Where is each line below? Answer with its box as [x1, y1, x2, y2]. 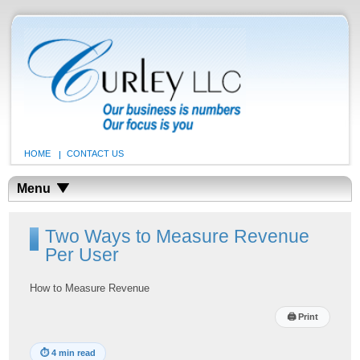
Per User [45, 244, 120, 266]
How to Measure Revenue [30, 282, 150, 295]
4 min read [51, 348, 96, 358]
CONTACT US [67, 148, 124, 158]
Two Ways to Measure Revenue [45, 226, 310, 247]
